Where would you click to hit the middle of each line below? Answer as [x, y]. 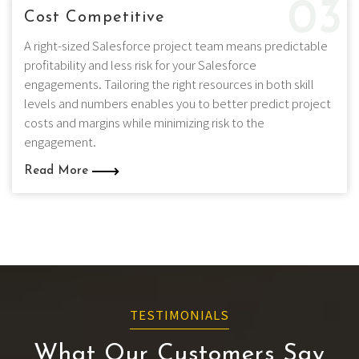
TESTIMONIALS [179, 315]
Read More [58, 171]
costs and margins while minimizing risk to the [144, 122]
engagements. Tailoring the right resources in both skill [169, 84]
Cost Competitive [95, 18]
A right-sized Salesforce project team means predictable [176, 45]
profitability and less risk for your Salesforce [140, 65]
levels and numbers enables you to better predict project [177, 103]
